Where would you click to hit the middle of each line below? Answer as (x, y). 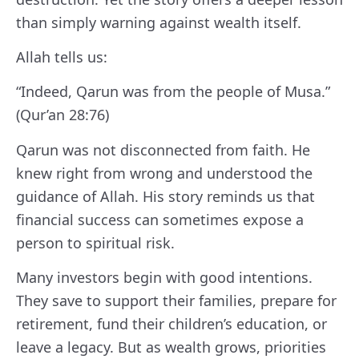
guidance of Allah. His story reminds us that (165, 196)
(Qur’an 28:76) (63, 115)
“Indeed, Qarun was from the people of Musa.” (173, 92)
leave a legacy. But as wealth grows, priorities (171, 347)
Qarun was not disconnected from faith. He (163, 149)
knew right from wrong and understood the (164, 173)
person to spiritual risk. (95, 242)
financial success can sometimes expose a (160, 219)
